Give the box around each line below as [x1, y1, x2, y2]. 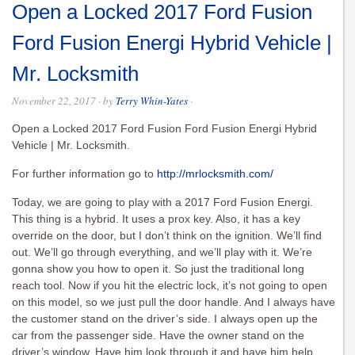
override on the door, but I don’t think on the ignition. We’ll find [12, 229, 322, 242]
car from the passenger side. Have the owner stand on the [12, 329, 304, 342]
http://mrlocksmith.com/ [157, 167, 273, 181]
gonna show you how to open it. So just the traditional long [12, 262, 304, 276]
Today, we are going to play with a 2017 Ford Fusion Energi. [12, 196, 313, 209]
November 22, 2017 [12, 94, 96, 109]
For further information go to [12, 167, 157, 181]
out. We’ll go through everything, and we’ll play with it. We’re [12, 246, 312, 259]
